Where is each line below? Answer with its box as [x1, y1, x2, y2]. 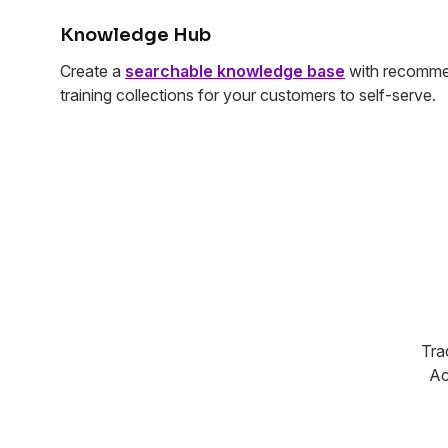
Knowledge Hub [60, 24, 211, 47]
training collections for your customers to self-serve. [60, 85, 436, 106]
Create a [60, 61, 125, 82]
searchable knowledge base [125, 61, 345, 82]
